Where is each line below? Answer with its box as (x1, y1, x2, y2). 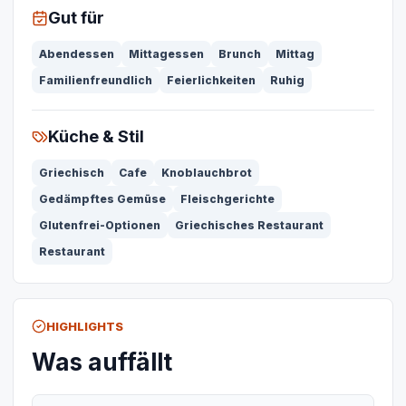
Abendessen (39, 47, 114, 62)
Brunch (218, 47, 261, 62)
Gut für (48, 8, 104, 28)
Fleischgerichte (180, 192, 275, 207)
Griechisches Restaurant (175, 218, 324, 233)
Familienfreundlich (39, 73, 152, 88)
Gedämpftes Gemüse (39, 192, 166, 207)
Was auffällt (32, 348, 172, 377)
